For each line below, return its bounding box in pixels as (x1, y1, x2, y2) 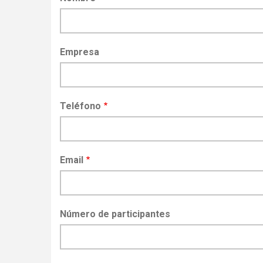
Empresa (60, 46, 99, 58)
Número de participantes (60, 208, 170, 220)
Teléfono (60, 100, 101, 112)
